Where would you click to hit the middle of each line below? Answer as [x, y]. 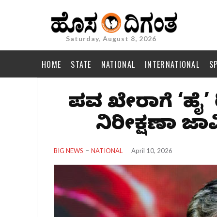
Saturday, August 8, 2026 [111, 39]
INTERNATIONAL [172, 64]
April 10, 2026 [152, 150]
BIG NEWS [69, 150]
